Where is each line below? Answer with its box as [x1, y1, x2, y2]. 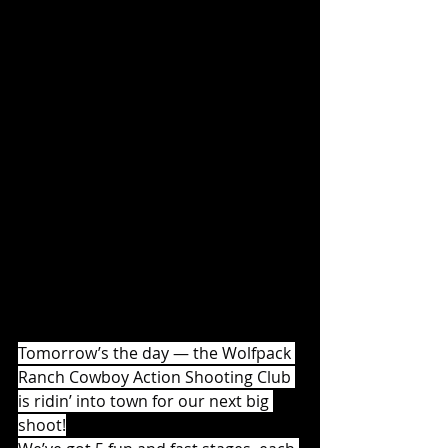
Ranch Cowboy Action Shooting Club [18, 366, 295, 389]
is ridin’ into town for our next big [18, 390, 273, 413]
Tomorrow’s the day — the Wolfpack [18, 342, 295, 365]
